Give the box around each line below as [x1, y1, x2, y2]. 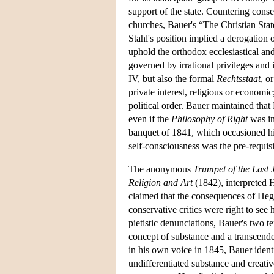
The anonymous [128, 163, 193, 174]
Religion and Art [128, 177, 193, 188]
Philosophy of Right [171, 113, 248, 124]
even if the [128, 113, 171, 124]
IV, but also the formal [128, 73, 217, 84]
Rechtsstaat [217, 73, 261, 84]
